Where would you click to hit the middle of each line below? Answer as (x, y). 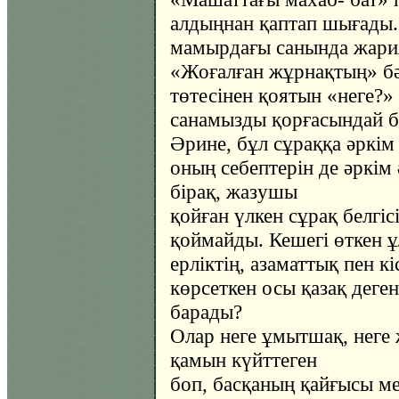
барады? (206, 312)
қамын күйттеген (244, 360)
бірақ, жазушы (234, 191)
